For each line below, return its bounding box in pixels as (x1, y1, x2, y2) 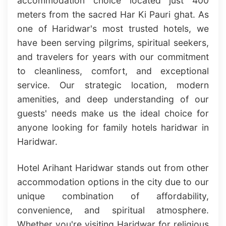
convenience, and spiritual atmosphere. (17, 205, 209, 216)
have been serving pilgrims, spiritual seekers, (17, 37, 209, 48)
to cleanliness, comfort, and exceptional (17, 66, 209, 77)
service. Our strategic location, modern (17, 80, 209, 91)
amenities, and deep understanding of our (17, 94, 209, 105)
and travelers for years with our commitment (17, 51, 209, 63)
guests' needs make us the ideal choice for (17, 108, 209, 119)
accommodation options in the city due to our (17, 177, 209, 188)
